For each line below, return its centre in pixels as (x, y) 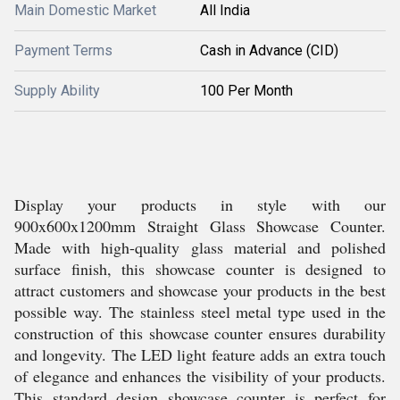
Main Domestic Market (85, 10)
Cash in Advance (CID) (269, 50)
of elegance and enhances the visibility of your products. (200, 376)
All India (225, 10)
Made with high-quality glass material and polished (200, 247)
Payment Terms (63, 50)
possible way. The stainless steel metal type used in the (200, 312)
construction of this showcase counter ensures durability (200, 333)
